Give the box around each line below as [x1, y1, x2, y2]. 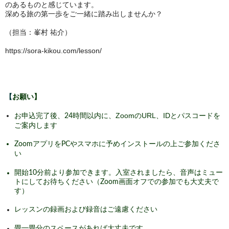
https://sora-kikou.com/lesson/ [5, 47, 102, 55]
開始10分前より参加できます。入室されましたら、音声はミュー [14, 169, 223, 176]
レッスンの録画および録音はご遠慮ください [14, 206, 157, 213]
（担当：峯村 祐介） [5, 28, 72, 36]
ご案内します [14, 121, 57, 129]
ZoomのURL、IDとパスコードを [116, 111, 220, 120]
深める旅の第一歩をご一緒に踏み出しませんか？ [5, 10, 163, 18]
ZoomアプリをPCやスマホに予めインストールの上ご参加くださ [14, 141, 220, 148]
